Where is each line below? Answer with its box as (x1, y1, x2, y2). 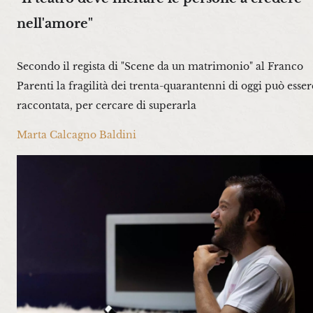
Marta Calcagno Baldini (17, 129, 136, 142)
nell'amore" (17, 15, 93, 31)
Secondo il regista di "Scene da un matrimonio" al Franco (17, 60, 303, 73)
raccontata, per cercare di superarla (17, 99, 196, 112)
